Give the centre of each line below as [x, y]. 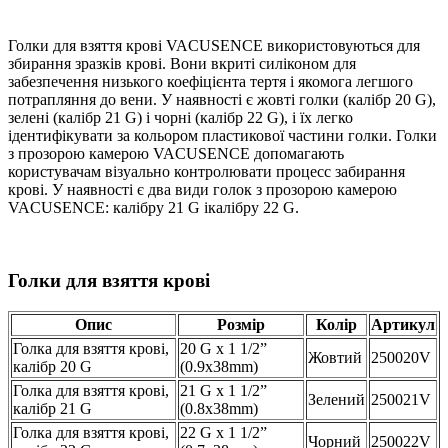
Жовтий [335, 357]
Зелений [336, 399]
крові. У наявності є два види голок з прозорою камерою [202, 190]
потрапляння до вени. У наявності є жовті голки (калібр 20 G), [222, 100]
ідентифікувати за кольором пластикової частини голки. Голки [222, 136]
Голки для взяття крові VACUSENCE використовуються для [214, 46]
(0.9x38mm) [219, 366]
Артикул [403, 324]
